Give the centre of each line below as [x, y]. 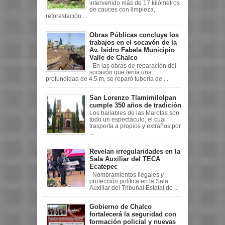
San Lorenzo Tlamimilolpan [133, 97]
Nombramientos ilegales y [127, 175]
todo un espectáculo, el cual [128, 120]
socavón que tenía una [121, 72]
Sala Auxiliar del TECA [125, 159]
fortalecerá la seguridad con [133, 214]
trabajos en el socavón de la [133, 42]
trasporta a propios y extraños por [135, 126]
